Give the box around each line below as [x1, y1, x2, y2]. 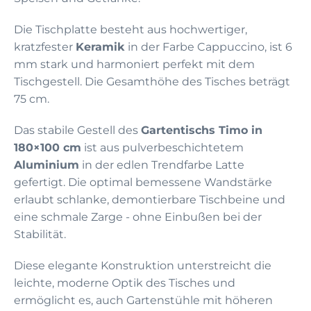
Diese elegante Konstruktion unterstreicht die [14, 258, 271, 272]
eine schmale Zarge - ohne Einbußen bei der [14, 210, 262, 224]
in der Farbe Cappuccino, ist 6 [125, 40, 292, 53]
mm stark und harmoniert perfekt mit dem [14, 57, 255, 71]
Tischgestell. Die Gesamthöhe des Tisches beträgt [14, 74, 290, 88]
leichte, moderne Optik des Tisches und [14, 276, 235, 289]
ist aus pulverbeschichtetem [81, 140, 244, 154]
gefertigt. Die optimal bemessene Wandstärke [14, 175, 272, 189]
